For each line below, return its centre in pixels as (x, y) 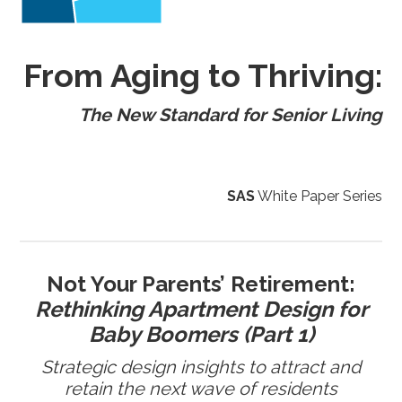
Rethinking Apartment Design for (201, 309)
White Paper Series (318, 196)
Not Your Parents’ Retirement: (201, 284)
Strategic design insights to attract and (201, 367)
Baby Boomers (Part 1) (201, 334)
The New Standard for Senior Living (230, 115)
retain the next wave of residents (201, 389)
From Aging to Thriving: (202, 75)
